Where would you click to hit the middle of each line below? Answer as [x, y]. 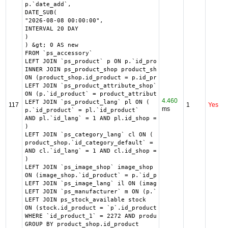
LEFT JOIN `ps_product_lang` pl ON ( [87, 102]
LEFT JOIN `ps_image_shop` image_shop [89, 167]
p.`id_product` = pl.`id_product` [82, 110]
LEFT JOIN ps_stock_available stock [85, 200]
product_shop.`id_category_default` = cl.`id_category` [119, 143]
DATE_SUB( [41, 12]
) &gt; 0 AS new [51, 45]
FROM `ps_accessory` [59, 53]
